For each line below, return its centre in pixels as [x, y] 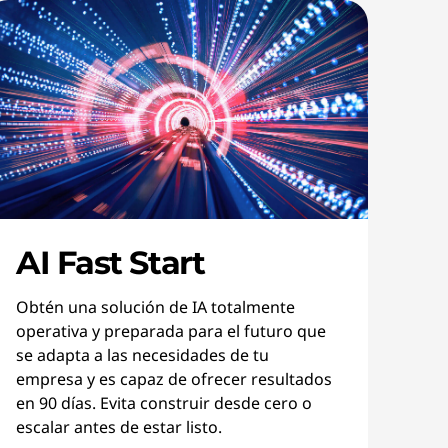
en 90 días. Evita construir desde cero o [164, 403]
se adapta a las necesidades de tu [142, 355]
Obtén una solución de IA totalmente [155, 307]
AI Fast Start [110, 262]
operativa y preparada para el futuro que [171, 331]
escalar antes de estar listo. [119, 427]
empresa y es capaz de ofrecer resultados [174, 379]
